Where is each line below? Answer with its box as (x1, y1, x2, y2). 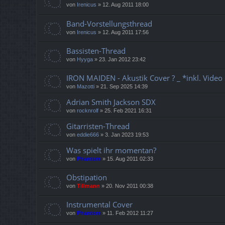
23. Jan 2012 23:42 (99, 56, 146, 62)
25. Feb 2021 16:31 (104, 107, 152, 114)
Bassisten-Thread (66, 45, 126, 56)
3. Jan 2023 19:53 (105, 131, 149, 138)
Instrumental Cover (66, 199, 133, 209)
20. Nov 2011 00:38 (106, 182, 153, 189)
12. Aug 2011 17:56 (102, 29, 149, 35)
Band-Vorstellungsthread (66, 18, 152, 29)
